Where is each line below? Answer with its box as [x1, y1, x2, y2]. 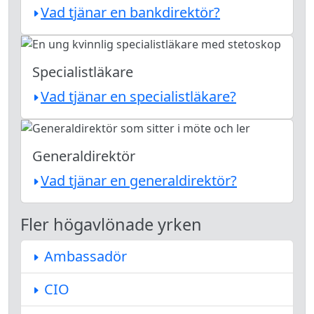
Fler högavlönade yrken [20, 213, 202, 235]
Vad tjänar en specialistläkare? [41, 87, 236, 106]
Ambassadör [41, 247, 127, 266]
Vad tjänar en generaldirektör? [41, 171, 237, 190]
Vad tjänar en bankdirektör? [41, 3, 220, 22]
